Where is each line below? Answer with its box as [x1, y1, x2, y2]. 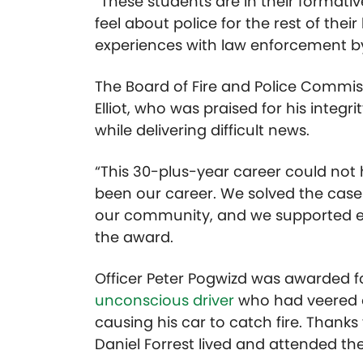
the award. [95, 227, 173, 248]
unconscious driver [95, 290, 234, 311]
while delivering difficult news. [95, 120, 310, 141]
